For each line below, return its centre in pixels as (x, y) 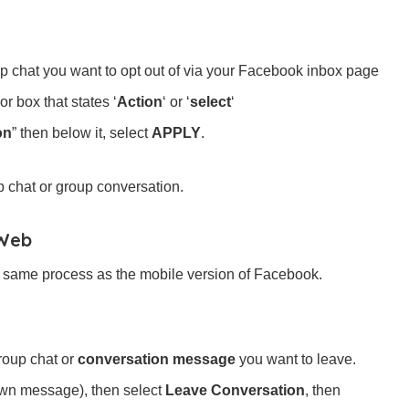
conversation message (157, 359)
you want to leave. (296, 359)
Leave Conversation (235, 390)
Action (140, 101)
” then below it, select (82, 132)
